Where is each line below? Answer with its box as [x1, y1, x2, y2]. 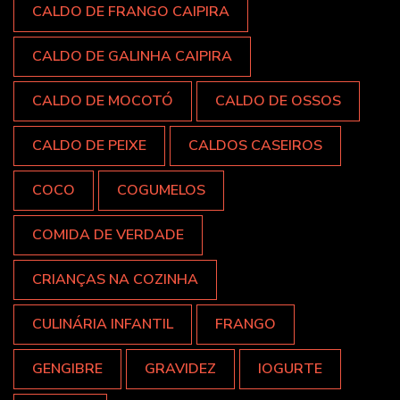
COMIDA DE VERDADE [32, 224, 184, 245]
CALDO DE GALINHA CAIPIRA [32, 46, 232, 66]
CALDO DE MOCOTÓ [32, 90, 173, 111]
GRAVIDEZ [145, 358, 216, 379]
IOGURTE [258, 358, 322, 379]
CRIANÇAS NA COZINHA [32, 269, 198, 289]
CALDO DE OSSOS [215, 90, 341, 111]
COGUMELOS [117, 179, 205, 200]
